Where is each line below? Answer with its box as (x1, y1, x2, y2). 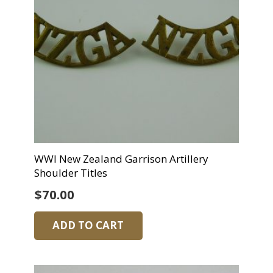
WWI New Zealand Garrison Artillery (34, 152, 208, 166)
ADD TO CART (52, 218, 124, 233)
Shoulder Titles (34, 166, 107, 180)
